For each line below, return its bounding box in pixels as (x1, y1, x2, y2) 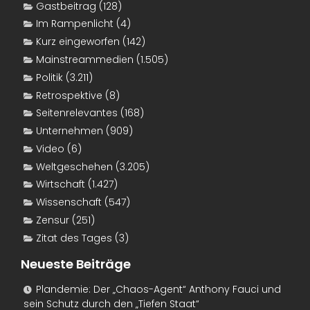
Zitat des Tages (36, 230, 112, 245)
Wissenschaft (36, 195, 102, 210)
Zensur (36, 212, 69, 227)
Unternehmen (36, 124, 103, 138)
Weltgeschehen (36, 159, 113, 174)
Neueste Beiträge (21, 255, 131, 273)
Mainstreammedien (36, 52, 134, 66)
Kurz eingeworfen (36, 35, 120, 49)
